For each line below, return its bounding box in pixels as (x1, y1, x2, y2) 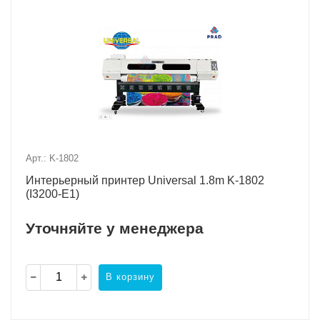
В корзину (106, 271, 155, 283)
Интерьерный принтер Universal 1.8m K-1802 (26, 174, 264, 186)
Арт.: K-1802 (26, 152, 79, 164)
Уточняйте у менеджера (26, 219, 204, 236)
